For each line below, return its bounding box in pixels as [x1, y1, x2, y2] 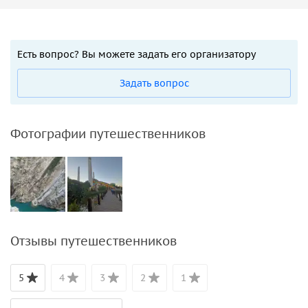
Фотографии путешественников [10, 125, 206, 142]
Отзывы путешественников [10, 232, 177, 249]
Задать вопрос [119, 76, 189, 89]
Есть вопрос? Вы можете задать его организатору [17, 47, 256, 60]
